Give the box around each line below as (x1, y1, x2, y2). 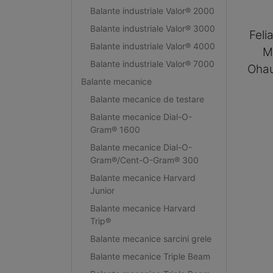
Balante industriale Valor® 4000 (90, 40, 215, 51)
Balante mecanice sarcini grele (90, 233, 211, 244)
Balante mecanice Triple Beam (90, 250, 210, 261)
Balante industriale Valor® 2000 (90, 5, 214, 16)
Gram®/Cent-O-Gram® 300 (90, 154, 199, 165)
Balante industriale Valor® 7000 (90, 58, 214, 69)
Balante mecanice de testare (90, 93, 204, 104)
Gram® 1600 (90, 124, 140, 135)
